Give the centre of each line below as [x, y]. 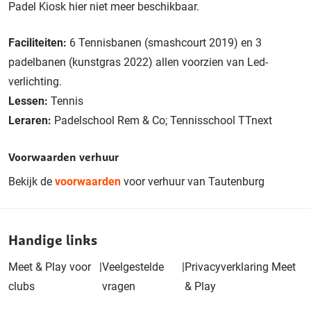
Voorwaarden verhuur [64, 157]
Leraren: [31, 120]
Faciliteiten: [39, 42]
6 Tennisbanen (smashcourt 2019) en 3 [166, 42]
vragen [119, 286]
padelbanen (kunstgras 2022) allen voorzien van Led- [138, 62]
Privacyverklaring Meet [240, 267]
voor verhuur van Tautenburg [193, 181]
